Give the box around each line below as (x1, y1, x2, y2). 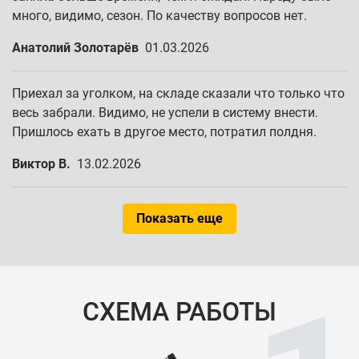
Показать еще (136, 211, 223, 226)
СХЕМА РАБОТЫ (83, 296, 276, 327)
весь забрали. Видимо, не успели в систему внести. (12, 105, 318, 120)
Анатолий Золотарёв (12, 40, 139, 55)
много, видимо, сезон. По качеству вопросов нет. (12, 8, 307, 23)
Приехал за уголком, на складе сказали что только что (12, 86, 345, 101)
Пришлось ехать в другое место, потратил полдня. (12, 124, 317, 139)
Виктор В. (12, 156, 71, 171)
